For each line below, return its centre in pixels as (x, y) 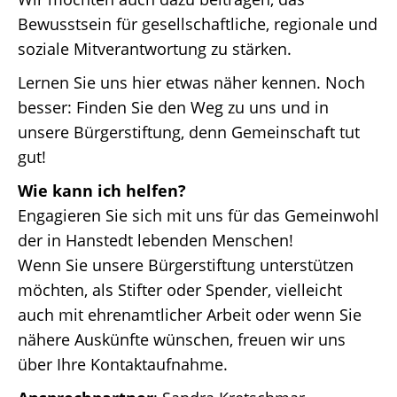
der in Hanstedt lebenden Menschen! (156, 240)
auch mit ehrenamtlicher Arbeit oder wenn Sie (190, 315)
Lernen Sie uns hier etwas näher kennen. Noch (191, 82)
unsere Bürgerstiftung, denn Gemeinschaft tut (189, 132)
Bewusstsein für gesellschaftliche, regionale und (198, 24)
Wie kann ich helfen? (102, 191)
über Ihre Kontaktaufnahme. (123, 364)
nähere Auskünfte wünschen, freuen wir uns (182, 339)
